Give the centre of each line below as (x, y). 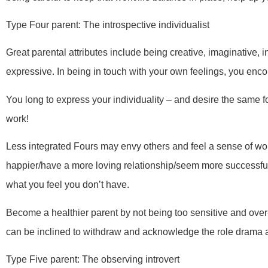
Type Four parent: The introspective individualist (108, 25)
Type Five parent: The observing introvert (93, 260)
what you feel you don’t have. (68, 185)
